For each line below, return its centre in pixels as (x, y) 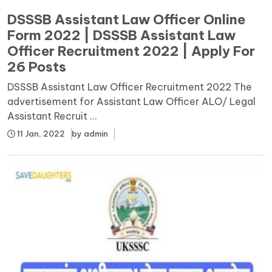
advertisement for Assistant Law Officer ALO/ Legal (131, 101)
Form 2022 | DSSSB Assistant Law (121, 35)
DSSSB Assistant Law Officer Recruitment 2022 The (130, 87)
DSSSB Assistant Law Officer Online (126, 19)
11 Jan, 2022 (40, 133)
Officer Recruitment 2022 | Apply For (131, 51)
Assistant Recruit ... (52, 116)
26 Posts (37, 66)
